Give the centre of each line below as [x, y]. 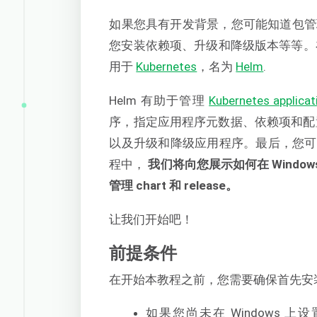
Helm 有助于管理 [159, 100]
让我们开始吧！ [151, 220]
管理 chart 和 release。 [174, 185]
